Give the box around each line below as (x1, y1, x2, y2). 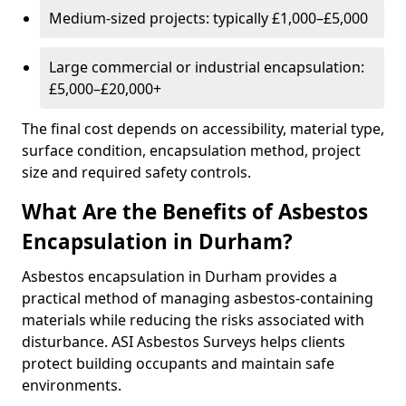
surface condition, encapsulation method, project (22, 140, 361, 160)
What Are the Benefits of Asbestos (22, 198, 368, 226)
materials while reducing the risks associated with (22, 310, 364, 330)
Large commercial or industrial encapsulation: (49, 57, 364, 77)
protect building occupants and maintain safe (22, 353, 334, 373)
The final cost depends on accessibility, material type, (22, 119, 384, 139)
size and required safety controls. (22, 162, 251, 182)
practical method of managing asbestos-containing (22, 288, 373, 308)
